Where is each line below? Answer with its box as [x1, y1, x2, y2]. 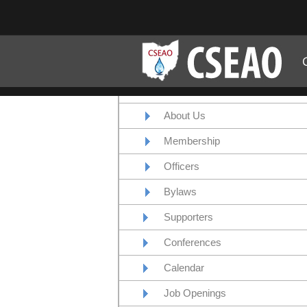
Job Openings [164, 287, 226, 299]
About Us [164, 110, 206, 121]
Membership [164, 135, 220, 147]
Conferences [164, 236, 221, 248]
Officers [164, 160, 199, 172]
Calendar [164, 262, 204, 273]
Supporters [164, 211, 213, 223]
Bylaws [164, 186, 197, 197]
